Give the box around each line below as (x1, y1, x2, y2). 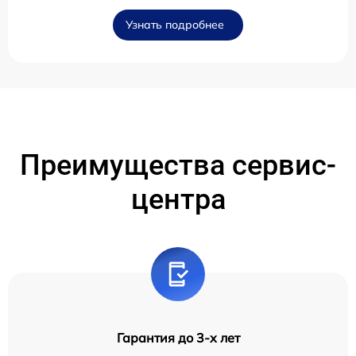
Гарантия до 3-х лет (116, 330, 240, 346)
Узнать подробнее (126, 17, 224, 33)
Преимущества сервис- (20, 149, 336, 183)
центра (130, 183, 226, 217)
